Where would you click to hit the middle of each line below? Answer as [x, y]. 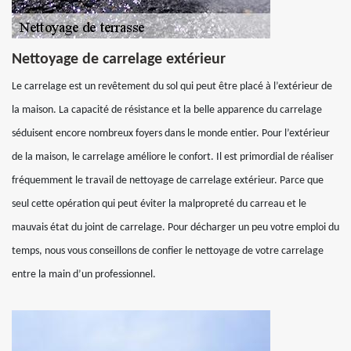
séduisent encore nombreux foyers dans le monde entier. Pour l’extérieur [171, 134]
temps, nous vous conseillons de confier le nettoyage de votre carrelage [168, 251]
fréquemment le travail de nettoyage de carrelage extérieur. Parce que [168, 181]
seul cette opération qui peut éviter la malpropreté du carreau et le [159, 204]
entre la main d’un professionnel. [84, 275]
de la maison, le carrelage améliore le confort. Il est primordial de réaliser [173, 157]
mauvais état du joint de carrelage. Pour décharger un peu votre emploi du [175, 228]
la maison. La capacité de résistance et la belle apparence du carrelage [167, 110]
